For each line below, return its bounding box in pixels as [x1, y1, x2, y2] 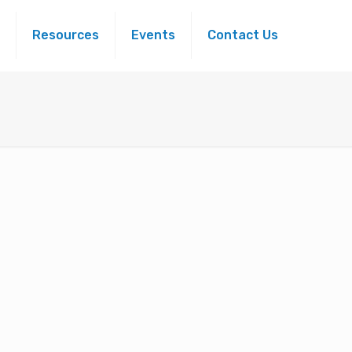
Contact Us [207, 27, 278, 42]
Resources [32, 27, 99, 42]
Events [131, 27, 175, 42]
